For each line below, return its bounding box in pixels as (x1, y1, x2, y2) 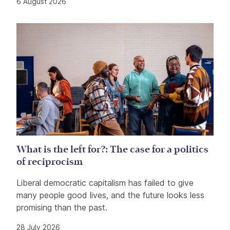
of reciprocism (16, 157, 83, 167)
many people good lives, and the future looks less (16, 190, 204, 201)
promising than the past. (16, 202, 110, 213)
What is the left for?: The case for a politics (16, 145, 208, 155)
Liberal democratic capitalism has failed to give (16, 178, 194, 188)
